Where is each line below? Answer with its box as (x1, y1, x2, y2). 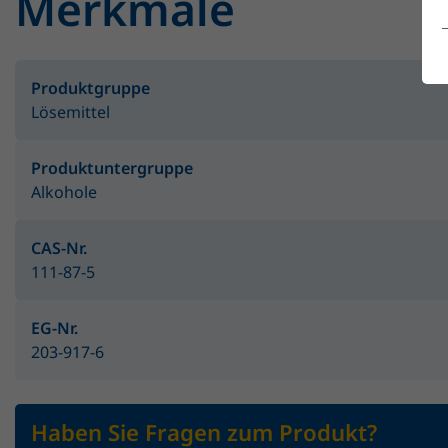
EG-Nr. (31, 317, 78, 339)
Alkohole (31, 181, 97, 203)
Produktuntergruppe (31, 157, 193, 179)
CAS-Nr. (31, 237, 87, 259)
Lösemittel (31, 101, 110, 123)
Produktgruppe (31, 77, 150, 99)
